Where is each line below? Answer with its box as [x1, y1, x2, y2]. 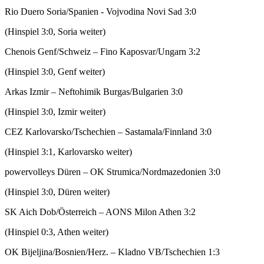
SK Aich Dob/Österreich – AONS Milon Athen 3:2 [5, 206, 196, 217]
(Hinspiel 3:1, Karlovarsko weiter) [5, 146, 132, 157]
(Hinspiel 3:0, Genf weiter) [5, 66, 105, 77]
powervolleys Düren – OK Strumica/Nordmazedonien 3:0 [5, 166, 220, 177]
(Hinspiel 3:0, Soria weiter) [5, 26, 105, 37]
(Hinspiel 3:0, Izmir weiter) [5, 106, 105, 117]
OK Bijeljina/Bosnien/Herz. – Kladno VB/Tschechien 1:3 [5, 246, 220, 257]
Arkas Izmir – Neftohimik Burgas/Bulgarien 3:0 [5, 86, 183, 97]
